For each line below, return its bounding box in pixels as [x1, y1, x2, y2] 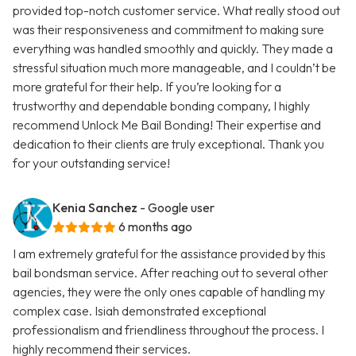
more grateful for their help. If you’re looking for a [13, 79, 281, 95]
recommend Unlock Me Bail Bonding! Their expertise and [13, 117, 321, 133]
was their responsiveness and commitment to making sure [13, 21, 324, 38]
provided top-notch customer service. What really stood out [13, 2, 340, 19]
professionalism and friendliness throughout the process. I [13, 322, 324, 339]
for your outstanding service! [13, 155, 170, 172]
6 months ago [118, 219, 192, 235]
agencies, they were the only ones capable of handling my [13, 284, 325, 300]
